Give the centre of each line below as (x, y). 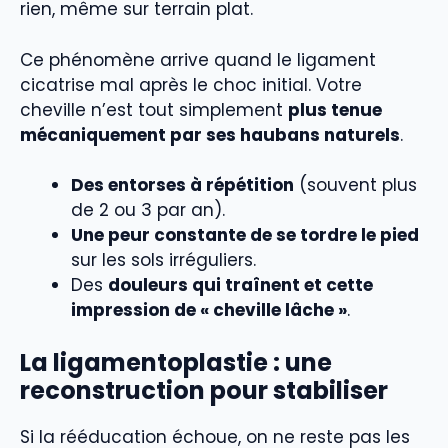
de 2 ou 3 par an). (148, 210)
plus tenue (335, 109)
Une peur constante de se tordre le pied (245, 235)
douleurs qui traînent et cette (240, 285)
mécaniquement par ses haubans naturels (210, 134)
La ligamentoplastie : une (176, 362)
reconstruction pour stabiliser (204, 390)
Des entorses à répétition (182, 185)
